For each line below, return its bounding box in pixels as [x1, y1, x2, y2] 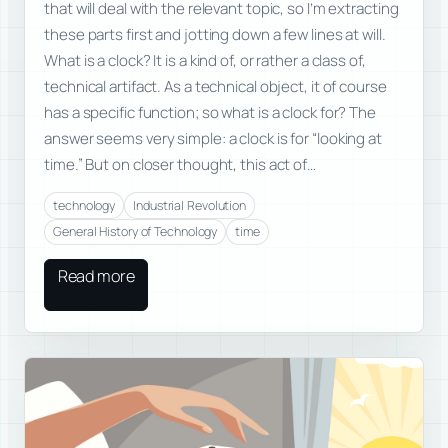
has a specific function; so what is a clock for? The [44, 102, 376, 124]
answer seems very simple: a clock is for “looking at [44, 128, 382, 150]
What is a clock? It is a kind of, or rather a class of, [44, 50, 366, 72]
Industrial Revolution [133, 196, 247, 214]
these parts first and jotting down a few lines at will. [44, 24, 386, 46]
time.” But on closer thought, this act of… [44, 154, 316, 176]
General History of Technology [53, 223, 218, 241]
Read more [57, 265, 135, 288]
